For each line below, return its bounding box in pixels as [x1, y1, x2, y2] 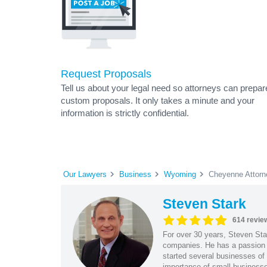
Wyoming [164, 169, 196, 179]
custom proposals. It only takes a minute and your [61, 95, 254, 105]
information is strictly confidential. [61, 108, 189, 118]
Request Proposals [61, 68, 151, 80]
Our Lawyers [63, 169, 107, 179]
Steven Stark [162, 195, 246, 212]
